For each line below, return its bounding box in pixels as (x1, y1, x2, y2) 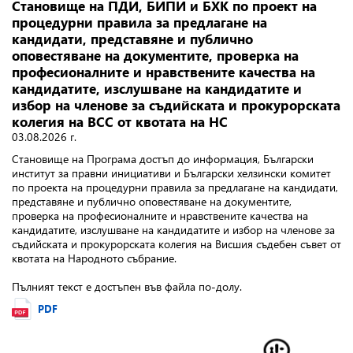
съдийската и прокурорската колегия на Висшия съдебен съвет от (12, 236, 341, 251)
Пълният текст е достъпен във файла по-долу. (12, 279, 242, 294)
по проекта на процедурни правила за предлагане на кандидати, (12, 180, 338, 195)
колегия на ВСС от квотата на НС (12, 113, 228, 131)
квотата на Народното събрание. (12, 251, 176, 266)
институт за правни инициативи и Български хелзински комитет (12, 165, 331, 180)
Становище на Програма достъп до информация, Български (12, 151, 314, 166)
